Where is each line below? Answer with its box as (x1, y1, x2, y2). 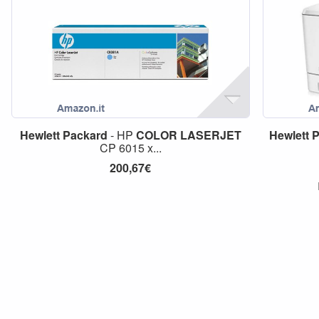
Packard (62, 127, 108, 143)
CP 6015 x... (99, 140, 162, 156)
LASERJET (179, 127, 241, 143)
